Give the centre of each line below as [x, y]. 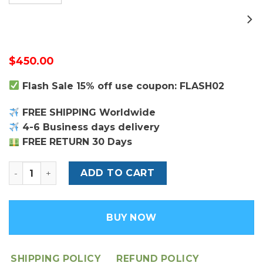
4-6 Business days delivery [90, 127]
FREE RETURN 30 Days [76, 142]
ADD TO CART [118, 173]
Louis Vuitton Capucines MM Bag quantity [104, 168]
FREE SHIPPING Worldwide [88, 113]
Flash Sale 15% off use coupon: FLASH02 [122, 86]
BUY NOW [131, 218]
